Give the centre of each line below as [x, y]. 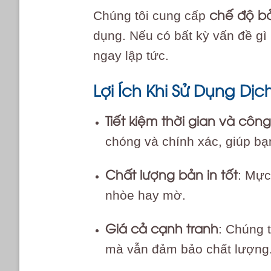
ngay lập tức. [131, 55]
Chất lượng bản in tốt [172, 174]
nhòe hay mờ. [146, 195]
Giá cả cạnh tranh [162, 227]
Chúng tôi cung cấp [151, 15]
